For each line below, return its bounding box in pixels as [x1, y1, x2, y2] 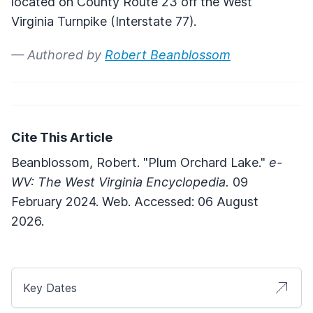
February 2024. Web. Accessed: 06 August [11, 194, 259, 209]
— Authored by [11, 47, 105, 62]
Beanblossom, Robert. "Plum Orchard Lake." [11, 154, 269, 170]
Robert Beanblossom [105, 47, 231, 62]
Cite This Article [11, 129, 112, 145]
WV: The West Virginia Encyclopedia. [11, 174, 229, 189]
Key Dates [23, 280, 77, 295]
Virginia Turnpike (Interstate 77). [11, 13, 196, 29]
